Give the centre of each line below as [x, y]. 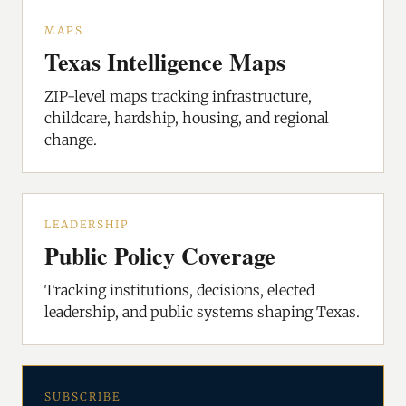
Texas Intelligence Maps [165, 62]
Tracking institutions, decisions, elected [179, 290]
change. [71, 140]
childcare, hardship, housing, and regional [187, 118]
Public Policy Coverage [160, 256]
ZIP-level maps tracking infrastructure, [178, 97]
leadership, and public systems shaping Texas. [202, 312]
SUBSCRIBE [82, 397]
